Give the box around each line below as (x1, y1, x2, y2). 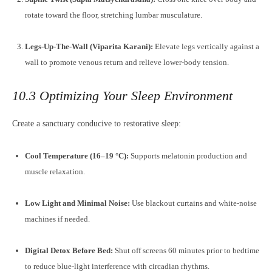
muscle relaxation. (25, 167, 85, 176)
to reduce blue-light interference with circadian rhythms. (25, 262, 209, 271)
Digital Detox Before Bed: (25, 246, 113, 255)
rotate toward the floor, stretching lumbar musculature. (25, 10, 202, 19)
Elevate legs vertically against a (153, 42, 259, 51)
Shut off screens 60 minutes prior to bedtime (113, 246, 259, 255)
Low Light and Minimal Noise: (25, 199, 130, 208)
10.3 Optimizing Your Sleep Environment (12, 88, 233, 103)
